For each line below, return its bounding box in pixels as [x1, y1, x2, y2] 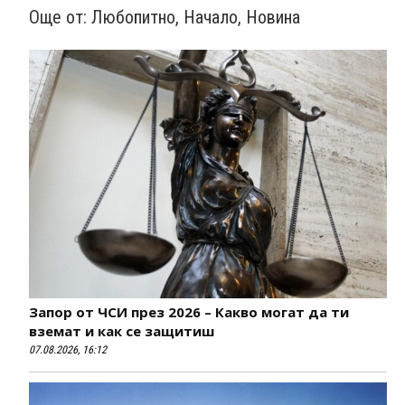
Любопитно [91, 6, 175, 29]
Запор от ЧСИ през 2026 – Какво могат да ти [29, 303, 349, 322]
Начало [184, 6, 238, 29]
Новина [246, 6, 300, 29]
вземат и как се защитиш [29, 322, 214, 341]
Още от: [29, 6, 91, 29]
